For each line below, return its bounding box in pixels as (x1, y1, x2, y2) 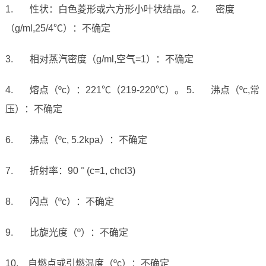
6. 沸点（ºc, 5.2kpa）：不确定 (5, 135, 147, 145)
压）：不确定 (5, 104, 62, 115)
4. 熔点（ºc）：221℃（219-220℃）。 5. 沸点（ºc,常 (5, 85, 259, 96)
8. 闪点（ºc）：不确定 (5, 197, 114, 207)
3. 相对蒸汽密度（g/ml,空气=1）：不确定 (5, 54, 194, 65)
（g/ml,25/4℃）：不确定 (5, 23, 110, 34)
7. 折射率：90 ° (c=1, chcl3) (5, 166, 135, 176)
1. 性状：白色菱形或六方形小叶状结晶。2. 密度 (5, 4, 235, 15)
